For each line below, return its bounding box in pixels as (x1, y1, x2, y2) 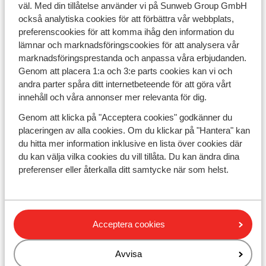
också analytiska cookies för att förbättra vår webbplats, (18, 14, 234, 24)
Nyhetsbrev (7, 123, 59, 135)
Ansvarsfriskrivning (7, 224, 96, 236)
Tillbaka (23, 34, 62, 46)
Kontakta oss (7, 133, 66, 145)
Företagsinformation (7, 173, 103, 186)
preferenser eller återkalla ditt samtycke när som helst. (18, 164, 231, 175)
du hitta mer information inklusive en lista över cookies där (18, 138, 242, 148)
